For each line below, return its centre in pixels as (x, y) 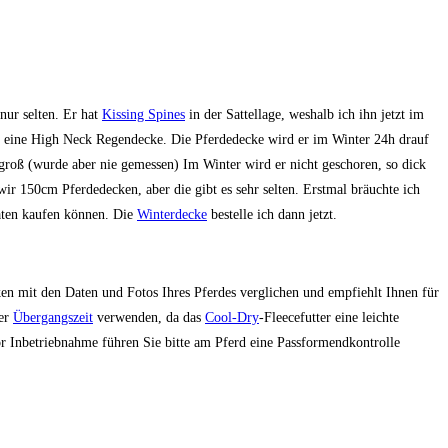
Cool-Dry (232, 318)
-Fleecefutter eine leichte (329, 318)
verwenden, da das (149, 318)
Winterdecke (172, 215)
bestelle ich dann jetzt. (272, 215)
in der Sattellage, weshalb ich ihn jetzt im (304, 115)
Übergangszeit (53, 318)
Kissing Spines (143, 115)
